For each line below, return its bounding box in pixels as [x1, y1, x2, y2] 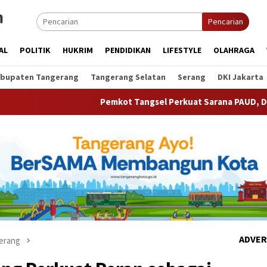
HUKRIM [63, 45, 93, 55]
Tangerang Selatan [91, 72, 166, 82]
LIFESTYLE [163, 45, 201, 55]
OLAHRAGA [213, 45, 254, 55]
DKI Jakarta [218, 72, 263, 82]
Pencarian [208, 16, 243, 27]
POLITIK [20, 45, 51, 55]
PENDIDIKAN [105, 45, 151, 55]
